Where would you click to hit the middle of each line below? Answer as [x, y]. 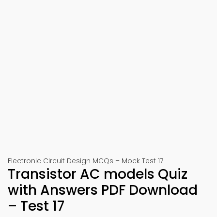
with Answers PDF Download [103, 190]
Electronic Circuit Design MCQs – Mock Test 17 [85, 161]
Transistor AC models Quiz [98, 174]
